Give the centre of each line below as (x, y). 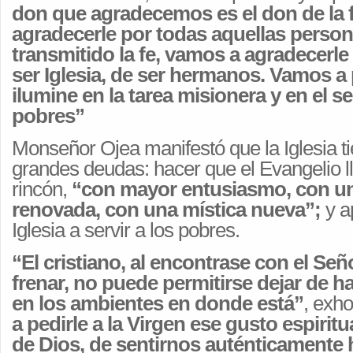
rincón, (42, 189)
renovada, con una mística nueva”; (166, 210)
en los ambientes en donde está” (158, 303)
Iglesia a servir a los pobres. (126, 230)
